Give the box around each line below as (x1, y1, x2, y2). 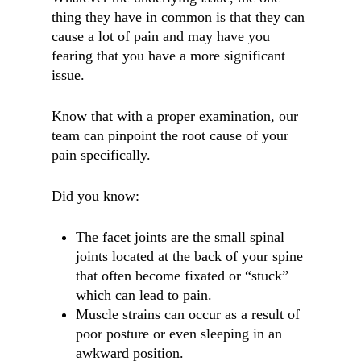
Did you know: (52, 188, 139, 204)
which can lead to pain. (76, 287, 212, 303)
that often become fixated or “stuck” (76, 268, 288, 284)
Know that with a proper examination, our (52, 108, 298, 124)
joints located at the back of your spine (76, 248, 303, 264)
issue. (52, 67, 85, 83)
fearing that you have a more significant (52, 48, 285, 64)
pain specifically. (52, 147, 151, 163)
